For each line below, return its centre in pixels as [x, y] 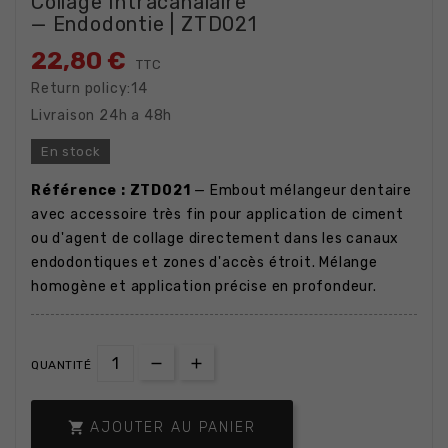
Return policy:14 [89, 88]
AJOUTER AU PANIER [173, 427]
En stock [71, 151]
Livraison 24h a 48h [102, 115]
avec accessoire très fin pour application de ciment [217, 214]
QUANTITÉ [61, 365]
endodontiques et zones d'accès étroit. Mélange [204, 262]
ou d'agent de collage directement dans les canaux [215, 238]
